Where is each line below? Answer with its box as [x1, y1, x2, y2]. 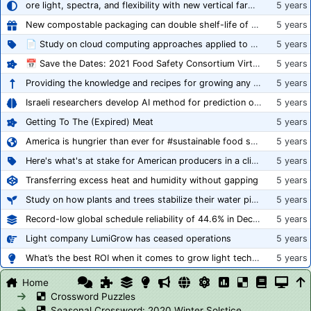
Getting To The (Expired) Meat [26, 117, 153, 128]
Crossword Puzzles [51, 291, 135, 303]
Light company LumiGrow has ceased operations [26, 233, 231, 244]
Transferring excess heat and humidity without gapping [26, 175, 258, 186]
